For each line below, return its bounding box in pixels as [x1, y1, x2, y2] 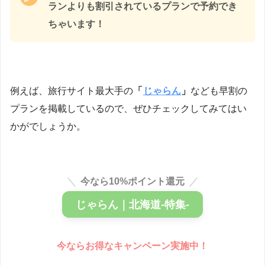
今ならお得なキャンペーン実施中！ [57, 240, 208, 251]
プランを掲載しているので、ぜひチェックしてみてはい [10, 103, 247, 114]
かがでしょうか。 [10, 121, 86, 131]
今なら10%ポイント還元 [80, 176, 185, 187]
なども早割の [190, 85, 247, 96]
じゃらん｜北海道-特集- [76, 198, 189, 211]
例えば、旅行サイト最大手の [10, 85, 133, 96]
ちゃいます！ [48, 18, 105, 29]
